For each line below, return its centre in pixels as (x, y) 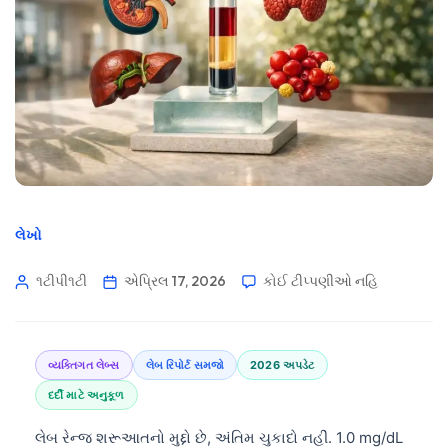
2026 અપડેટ (282, 364)
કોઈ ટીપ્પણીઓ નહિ (320, 280)
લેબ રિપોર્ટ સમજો (185, 364)
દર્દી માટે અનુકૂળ (86, 394)
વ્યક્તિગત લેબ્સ (84, 364)
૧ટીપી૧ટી (61, 280)
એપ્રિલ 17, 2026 (175, 280)
